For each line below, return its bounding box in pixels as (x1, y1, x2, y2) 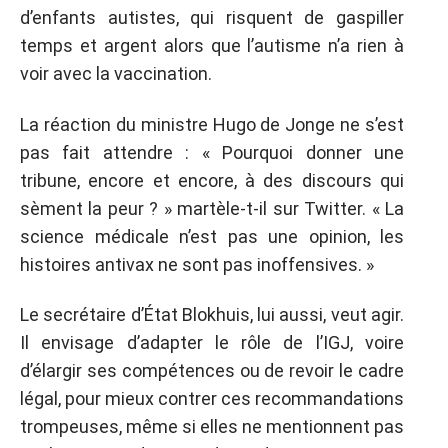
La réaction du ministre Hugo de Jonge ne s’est (20, 113, 404, 135)
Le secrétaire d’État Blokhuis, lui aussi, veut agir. (20, 304, 404, 325)
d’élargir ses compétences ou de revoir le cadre (20, 360, 404, 381)
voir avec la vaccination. (20, 63, 212, 84)
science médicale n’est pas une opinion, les (20, 225, 404, 247)
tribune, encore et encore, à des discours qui (20, 169, 404, 191)
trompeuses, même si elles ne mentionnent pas (20, 416, 404, 437)
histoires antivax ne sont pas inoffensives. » (20, 253, 374, 275)
